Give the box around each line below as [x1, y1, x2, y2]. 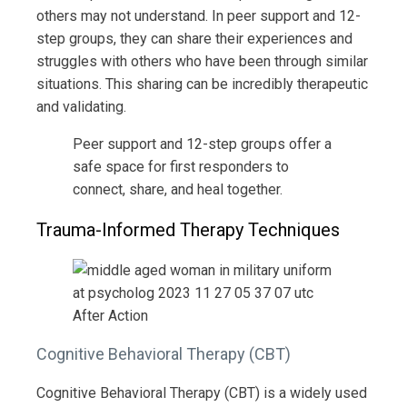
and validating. [36, 97, 126, 115]
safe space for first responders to [73, 157, 289, 175]
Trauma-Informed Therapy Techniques [36, 218, 340, 241]
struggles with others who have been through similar [36, 52, 368, 70]
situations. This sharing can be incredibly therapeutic [36, 74, 368, 93]
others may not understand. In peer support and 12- [36, 6, 361, 25]
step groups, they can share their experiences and [36, 29, 352, 47]
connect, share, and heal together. [73, 180, 283, 198]
